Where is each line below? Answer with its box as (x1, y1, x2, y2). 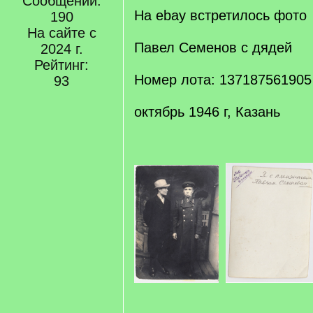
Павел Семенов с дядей (134, 40, 292, 55)
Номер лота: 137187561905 (134, 72, 312, 87)
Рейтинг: (34, 57, 89, 73)
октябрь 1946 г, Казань (134, 104, 280, 119)
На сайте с (27, 25, 96, 41)
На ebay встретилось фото (134, 8, 307, 23)
